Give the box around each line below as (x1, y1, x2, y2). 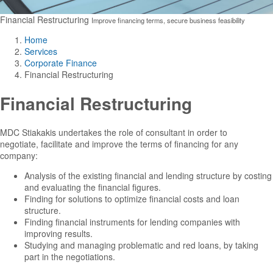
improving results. (24, 227, 93, 240)
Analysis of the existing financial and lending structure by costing (24, 169, 272, 182)
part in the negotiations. (24, 250, 115, 263)
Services (24, 44, 57, 57)
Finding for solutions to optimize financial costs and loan (24, 193, 239, 205)
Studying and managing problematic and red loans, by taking (24, 239, 258, 252)
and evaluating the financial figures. (24, 181, 161, 194)
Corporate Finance (24, 56, 97, 69)
